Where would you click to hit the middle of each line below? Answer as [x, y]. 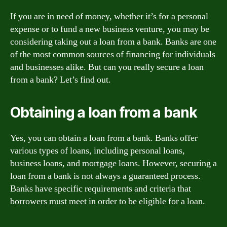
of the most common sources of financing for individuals [113, 54]
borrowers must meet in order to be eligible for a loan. [108, 201]
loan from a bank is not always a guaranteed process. [105, 176]
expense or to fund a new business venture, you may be [110, 29]
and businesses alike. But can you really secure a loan [107, 67]
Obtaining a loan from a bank [104, 112]
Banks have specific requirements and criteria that [101, 189]
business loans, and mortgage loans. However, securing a [113, 163]
